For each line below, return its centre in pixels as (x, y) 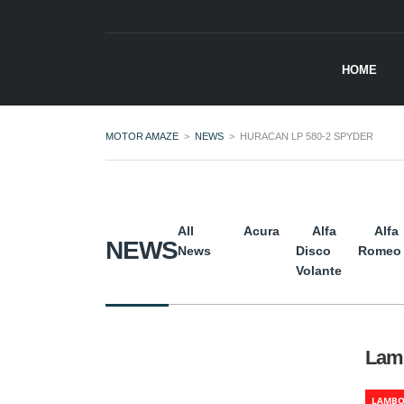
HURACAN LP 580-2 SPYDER (307, 136)
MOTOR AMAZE (142, 136)
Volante (319, 271)
